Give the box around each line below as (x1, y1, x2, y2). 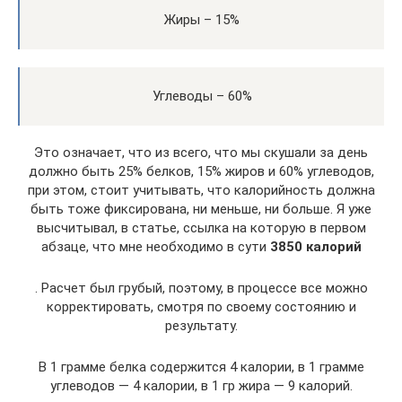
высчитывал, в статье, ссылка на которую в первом (36, 220, 366, 236)
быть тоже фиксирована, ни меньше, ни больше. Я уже (31, 201, 371, 217)
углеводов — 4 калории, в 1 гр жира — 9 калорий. (49, 378, 353, 394)
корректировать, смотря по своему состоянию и (46, 299, 356, 315)
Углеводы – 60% (152, 88, 252, 104)
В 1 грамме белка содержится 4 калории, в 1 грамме (38, 359, 364, 375)
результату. (164, 318, 238, 334)
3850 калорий (269, 239, 362, 255)
